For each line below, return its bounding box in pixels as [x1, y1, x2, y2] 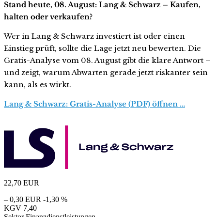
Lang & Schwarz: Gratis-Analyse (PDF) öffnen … [4, 99, 185, 109]
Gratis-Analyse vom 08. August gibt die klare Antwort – [4, 56, 211, 65]
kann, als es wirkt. [4, 80, 71, 90]
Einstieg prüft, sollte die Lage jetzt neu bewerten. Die [4, 44, 201, 53]
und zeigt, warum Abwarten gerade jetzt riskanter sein [4, 68, 208, 77]
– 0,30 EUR [4, 195, 41, 204]
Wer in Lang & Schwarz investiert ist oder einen [4, 31, 185, 41]
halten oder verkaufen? [4, 12, 93, 22]
